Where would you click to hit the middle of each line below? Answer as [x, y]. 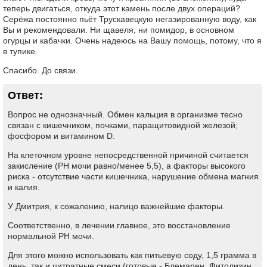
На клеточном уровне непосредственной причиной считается [128, 155]
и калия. [24, 187]
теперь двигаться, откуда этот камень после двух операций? [122, 8]
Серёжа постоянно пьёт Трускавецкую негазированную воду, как [130, 19]
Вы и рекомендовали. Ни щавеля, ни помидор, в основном [119, 30]
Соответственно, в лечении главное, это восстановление [119, 225]
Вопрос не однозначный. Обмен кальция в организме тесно [125, 114]
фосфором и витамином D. [61, 136]
